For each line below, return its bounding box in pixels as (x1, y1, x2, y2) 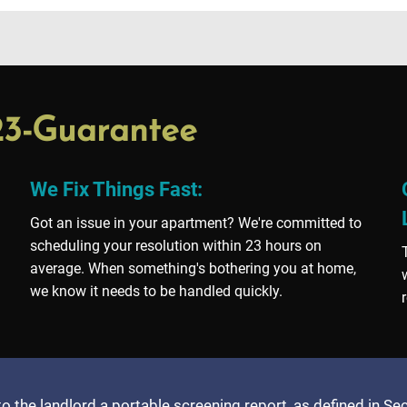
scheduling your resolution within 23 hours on (29, 237, 322, 255)
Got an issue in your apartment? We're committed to (29, 214, 362, 233)
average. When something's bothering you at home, (29, 260, 356, 278)
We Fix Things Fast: (29, 178, 203, 202)
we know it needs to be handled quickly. (29, 283, 283, 301)
